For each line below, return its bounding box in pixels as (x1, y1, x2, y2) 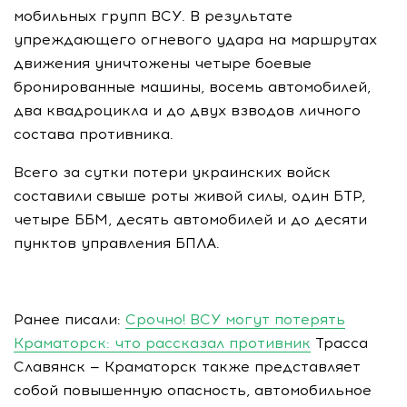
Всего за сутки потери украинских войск (14, 164, 331, 181)
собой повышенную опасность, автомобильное (14, 382, 372, 399)
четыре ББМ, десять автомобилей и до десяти (14, 211, 367, 228)
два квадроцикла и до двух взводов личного (14, 102, 361, 119)
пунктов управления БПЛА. (14, 234, 220, 252)
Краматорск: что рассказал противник (14, 334, 311, 352)
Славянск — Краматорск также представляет (14, 358, 361, 375)
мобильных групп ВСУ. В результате (14, 7, 293, 25)
